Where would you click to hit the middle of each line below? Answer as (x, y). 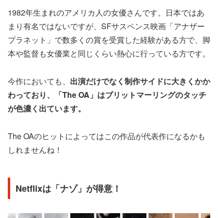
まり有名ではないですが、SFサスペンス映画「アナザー (106, 26)
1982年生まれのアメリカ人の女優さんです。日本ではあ (106, 13)
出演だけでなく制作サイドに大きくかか (140, 81)
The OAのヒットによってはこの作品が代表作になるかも (107, 136)
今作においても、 (39, 81)
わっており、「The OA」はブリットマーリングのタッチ (107, 95)
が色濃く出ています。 (47, 109)
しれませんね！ (35, 149)
